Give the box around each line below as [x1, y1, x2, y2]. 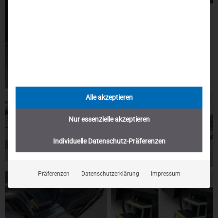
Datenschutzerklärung [81, 170, 139, 177]
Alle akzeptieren [85, 93, 133, 101]
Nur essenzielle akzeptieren [68, 115, 150, 123]
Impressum [150, 170, 181, 177]
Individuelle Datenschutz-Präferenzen [53, 137, 165, 145]
